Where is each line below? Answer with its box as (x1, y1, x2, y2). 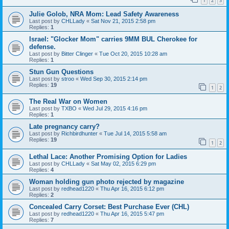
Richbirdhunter (61, 130, 98, 137)
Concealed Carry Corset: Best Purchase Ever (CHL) (29, 202, 189, 211)
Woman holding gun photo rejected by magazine (29, 177, 184, 186)
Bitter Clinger (61, 50, 93, 57)
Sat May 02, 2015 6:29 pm (91, 160, 156, 167)
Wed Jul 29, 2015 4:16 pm (83, 105, 147, 112)
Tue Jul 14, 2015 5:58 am (104, 130, 167, 137)
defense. (29, 42, 56, 51)
